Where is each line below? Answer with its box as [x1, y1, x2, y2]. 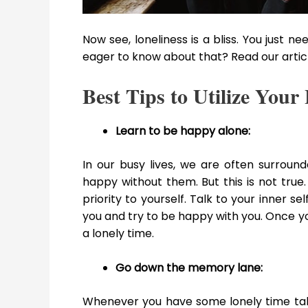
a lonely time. [82, 225, 154, 241]
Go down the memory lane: [115, 260, 263, 276]
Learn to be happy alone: [115, 122, 250, 139]
